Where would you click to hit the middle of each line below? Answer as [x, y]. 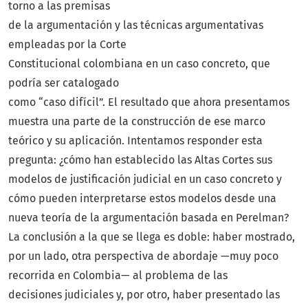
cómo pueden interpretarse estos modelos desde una [142, 199]
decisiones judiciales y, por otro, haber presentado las [144, 295]
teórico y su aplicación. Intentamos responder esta [135, 141]
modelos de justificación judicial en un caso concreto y [145, 179]
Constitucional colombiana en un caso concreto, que [139, 64]
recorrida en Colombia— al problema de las [118, 276]
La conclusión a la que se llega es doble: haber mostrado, [152, 237]
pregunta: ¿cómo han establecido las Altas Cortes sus [140, 160]
